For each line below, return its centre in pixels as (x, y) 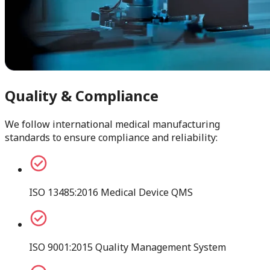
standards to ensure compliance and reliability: (111, 137)
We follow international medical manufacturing (112, 124)
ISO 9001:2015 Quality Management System (127, 247)
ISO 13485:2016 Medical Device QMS (111, 192)
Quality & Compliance (82, 95)
